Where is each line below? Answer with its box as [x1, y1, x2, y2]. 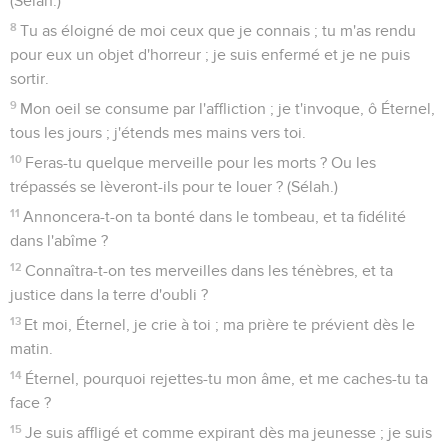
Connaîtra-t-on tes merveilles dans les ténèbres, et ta [25, 262, 394, 279]
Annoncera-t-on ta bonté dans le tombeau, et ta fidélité [23, 208, 407, 225]
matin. [10, 340, 53, 357]
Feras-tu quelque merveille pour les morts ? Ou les [25, 154, 377, 171]
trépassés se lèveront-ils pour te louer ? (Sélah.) [10, 178, 338, 195]
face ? [10, 394, 51, 411]
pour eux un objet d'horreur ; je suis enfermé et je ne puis [10, 46, 410, 63]
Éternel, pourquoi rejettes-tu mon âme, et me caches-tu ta [25, 370, 429, 387]
